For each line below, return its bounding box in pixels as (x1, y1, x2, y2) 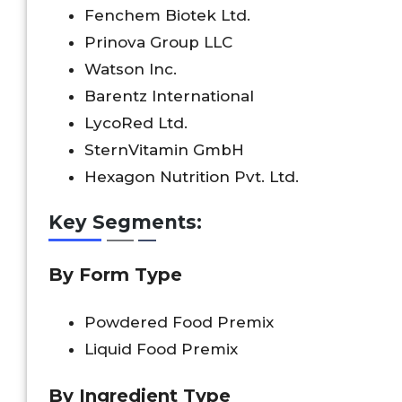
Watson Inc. (84, 59, 177, 78)
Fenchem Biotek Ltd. (84, 5, 250, 24)
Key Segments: (48, 211, 202, 234)
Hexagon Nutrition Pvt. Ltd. (84, 167, 299, 186)
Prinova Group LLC (84, 32, 232, 51)
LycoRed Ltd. (84, 113, 188, 132)
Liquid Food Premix (84, 339, 238, 358)
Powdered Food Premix (84, 312, 274, 331)
